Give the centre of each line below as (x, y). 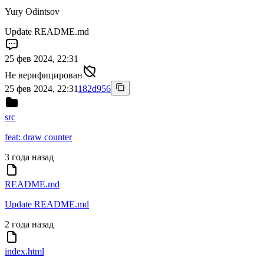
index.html (24, 252)
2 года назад (29, 225)
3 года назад (29, 157)
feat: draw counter (38, 137)
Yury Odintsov (32, 12)
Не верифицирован (44, 75)
